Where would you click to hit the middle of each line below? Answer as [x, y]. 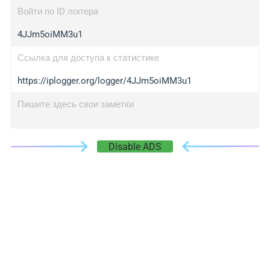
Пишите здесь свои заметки [75, 104]
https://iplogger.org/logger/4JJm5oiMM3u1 [104, 81]
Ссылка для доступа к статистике [88, 58]
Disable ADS [135, 147]
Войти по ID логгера [58, 11]
